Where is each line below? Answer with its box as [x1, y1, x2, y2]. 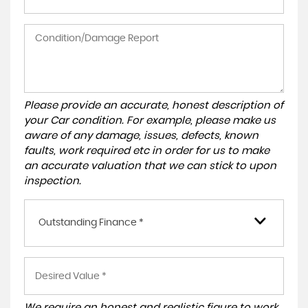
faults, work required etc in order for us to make [24, 146, 269, 156]
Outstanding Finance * [38, 218, 144, 228]
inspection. [24, 176, 81, 186]
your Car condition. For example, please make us [24, 115, 276, 126]
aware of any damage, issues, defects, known [24, 131, 258, 141]
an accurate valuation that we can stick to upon [24, 161, 276, 171]
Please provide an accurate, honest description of [24, 100, 283, 111]
